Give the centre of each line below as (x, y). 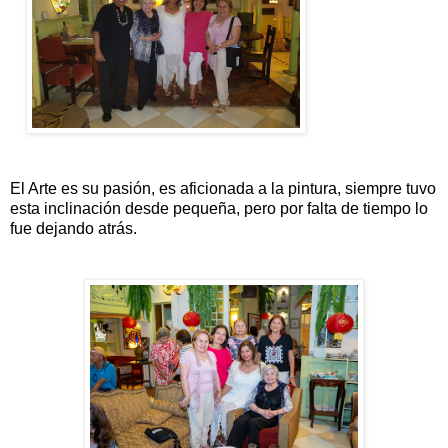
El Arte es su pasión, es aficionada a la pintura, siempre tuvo (223, 188)
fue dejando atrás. (73, 228)
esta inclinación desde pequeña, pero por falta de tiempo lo (219, 208)
